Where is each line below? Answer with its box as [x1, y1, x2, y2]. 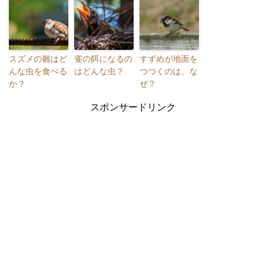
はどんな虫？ [74, 66, 132, 76]
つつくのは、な [140, 66, 198, 76]
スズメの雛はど [9, 53, 67, 64]
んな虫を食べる [9, 66, 67, 76]
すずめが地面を [140, 53, 198, 64]
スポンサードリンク [90, 102, 176, 112]
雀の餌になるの [74, 53, 132, 64]
